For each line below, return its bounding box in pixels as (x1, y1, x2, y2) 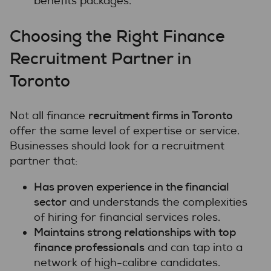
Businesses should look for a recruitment (10, 139, 224, 153)
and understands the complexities (67, 195, 247, 209)
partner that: (10, 154, 77, 168)
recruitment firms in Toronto (88, 108, 233, 123)
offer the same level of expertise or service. (10, 123, 240, 138)
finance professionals (34, 240, 145, 255)
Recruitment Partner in (10, 47, 191, 69)
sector (34, 194, 67, 209)
